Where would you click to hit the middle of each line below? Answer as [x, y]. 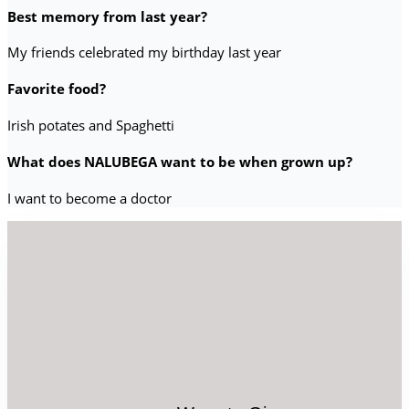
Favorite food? [57, 89]
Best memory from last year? [107, 16]
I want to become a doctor [89, 199]
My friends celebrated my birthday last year [144, 52]
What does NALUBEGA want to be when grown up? [180, 162]
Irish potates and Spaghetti [91, 126]
